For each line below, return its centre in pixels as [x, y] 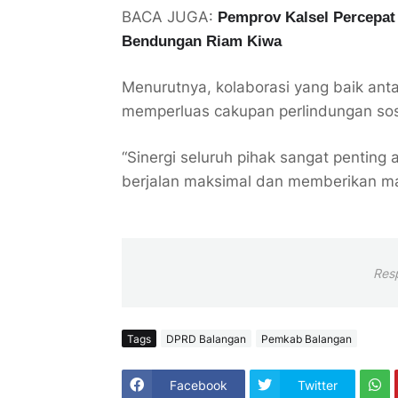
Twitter [318, 385]
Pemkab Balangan [306, 338]
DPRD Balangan [206, 338]
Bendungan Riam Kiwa [202, 42]
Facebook [199, 385]
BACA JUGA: [170, 17]
